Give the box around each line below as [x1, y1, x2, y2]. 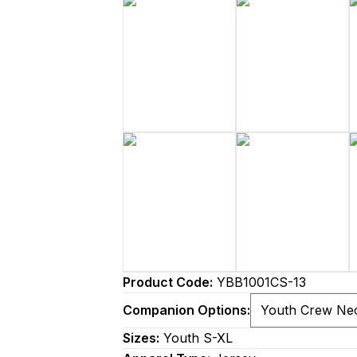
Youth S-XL [159, 330, 233, 346]
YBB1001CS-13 [213, 274, 306, 290]
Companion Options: [123, 302, 250, 318]
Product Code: [123, 274, 213, 290]
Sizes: [123, 330, 159, 346]
